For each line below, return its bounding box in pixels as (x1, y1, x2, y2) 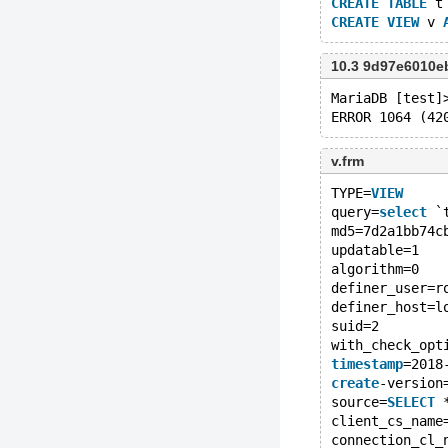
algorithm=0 (331, 261, 419, 277)
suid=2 (331, 318, 379, 334)
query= (331, 204, 379, 220)
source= (331, 394, 387, 410)
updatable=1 (331, 242, 419, 258)
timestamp (331, 356, 403, 372)
